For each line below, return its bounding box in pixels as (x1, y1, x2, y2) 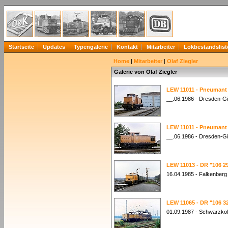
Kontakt (117, 44, 138, 50)
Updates (43, 44, 65, 50)
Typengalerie (74, 44, 108, 50)
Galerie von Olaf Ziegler (114, 69, 177, 75)
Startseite (9, 44, 34, 50)
